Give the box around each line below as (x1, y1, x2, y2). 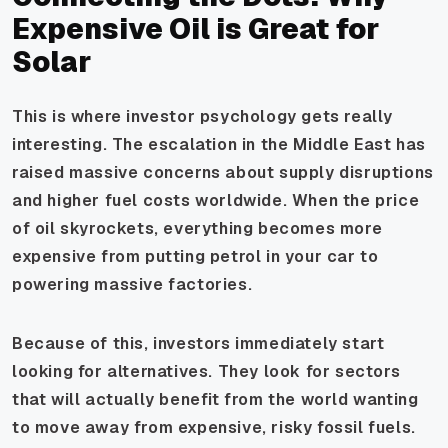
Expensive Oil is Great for (12, 10, 379, 47)
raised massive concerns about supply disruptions (12, 161, 434, 183)
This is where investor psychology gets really (12, 105, 394, 127)
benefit (159, 388, 220, 410)
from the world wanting (219, 388, 419, 410)
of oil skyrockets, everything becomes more (12, 217, 383, 239)
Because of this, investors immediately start (12, 332, 385, 354)
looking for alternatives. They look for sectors (12, 360, 401, 382)
